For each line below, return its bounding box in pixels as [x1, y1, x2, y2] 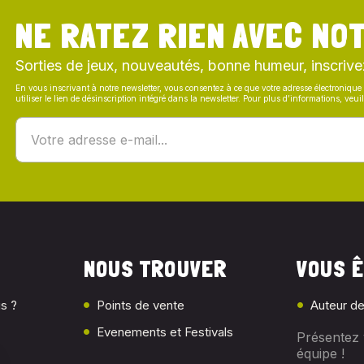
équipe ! [297, 345, 345, 362]
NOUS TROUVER [83, 256, 227, 283]
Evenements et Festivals [97, 324, 234, 340]
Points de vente [97, 297, 185, 313]
